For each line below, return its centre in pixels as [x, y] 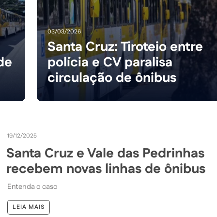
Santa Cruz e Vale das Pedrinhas [106, 154]
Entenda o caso [33, 187]
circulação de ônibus [112, 78]
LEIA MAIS [29, 207]
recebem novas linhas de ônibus [106, 169]
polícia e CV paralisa [110, 63]
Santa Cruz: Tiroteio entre [125, 47]
